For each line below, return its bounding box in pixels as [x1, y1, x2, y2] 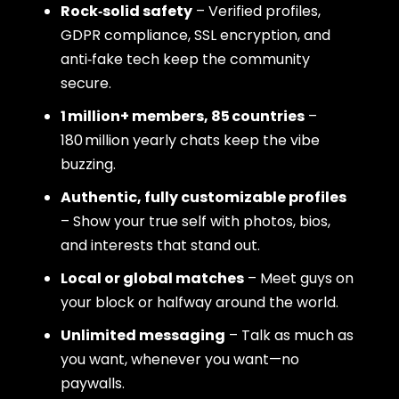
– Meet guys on [244, 267, 354, 289]
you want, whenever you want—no [61, 348, 300, 370]
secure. [61, 72, 112, 94]
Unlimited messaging [61, 324, 226, 346]
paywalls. [61, 372, 126, 394]
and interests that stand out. [61, 234, 261, 256]
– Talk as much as [225, 324, 354, 346]
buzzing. [61, 153, 117, 175]
